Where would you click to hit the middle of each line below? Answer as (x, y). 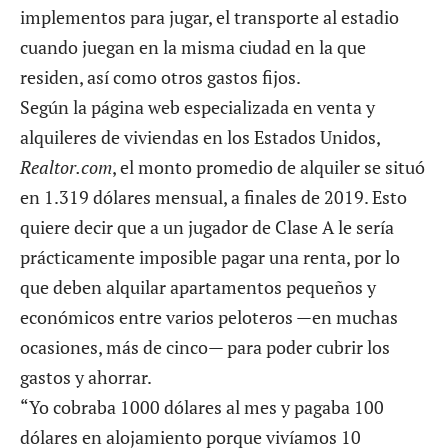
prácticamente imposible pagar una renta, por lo (210, 256)
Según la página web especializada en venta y (197, 106)
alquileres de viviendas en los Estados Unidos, (200, 136)
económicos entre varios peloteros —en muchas (209, 316)
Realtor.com (66, 166)
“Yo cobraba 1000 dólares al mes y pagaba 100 (202, 406)
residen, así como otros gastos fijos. (160, 76)
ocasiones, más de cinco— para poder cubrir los (205, 346)
